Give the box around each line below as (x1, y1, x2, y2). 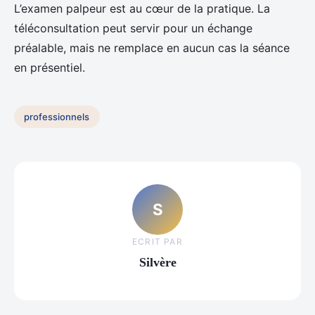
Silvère (139, 255, 176, 269)
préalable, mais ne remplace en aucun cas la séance (14, 41, 290, 56)
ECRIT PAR (132, 236, 183, 247)
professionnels (24, 110, 90, 122)
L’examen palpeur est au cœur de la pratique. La (14, 1, 270, 16)
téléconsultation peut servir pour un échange (14, 21, 252, 36)
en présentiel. (14, 60, 85, 75)
